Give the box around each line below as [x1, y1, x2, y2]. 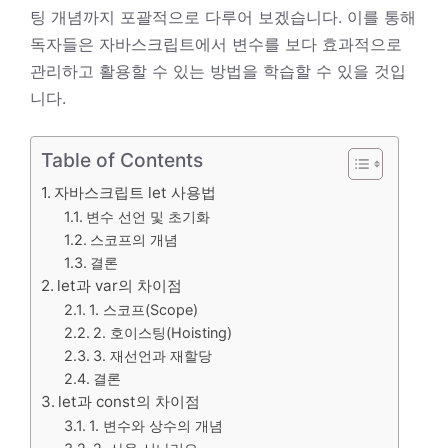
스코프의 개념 [89, 231, 178, 249]
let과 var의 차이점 [57, 276, 183, 296]
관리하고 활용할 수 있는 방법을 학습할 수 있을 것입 [30, 61, 406, 82]
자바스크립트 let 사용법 [54, 183, 217, 203]
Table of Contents [41, 148, 203, 173]
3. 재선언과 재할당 [92, 347, 212, 365]
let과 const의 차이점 [58, 392, 201, 412]
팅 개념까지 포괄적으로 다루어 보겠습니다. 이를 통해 [30, 7, 416, 28]
